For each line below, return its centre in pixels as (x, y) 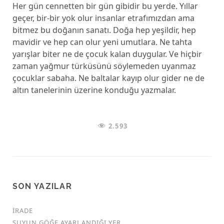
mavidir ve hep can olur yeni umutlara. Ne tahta (102, 42)
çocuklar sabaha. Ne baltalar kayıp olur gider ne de (108, 78)
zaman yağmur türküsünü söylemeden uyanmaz (104, 66)
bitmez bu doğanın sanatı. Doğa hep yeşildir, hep (104, 30)
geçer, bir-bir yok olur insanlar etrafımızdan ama (103, 18)
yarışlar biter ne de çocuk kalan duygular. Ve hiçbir (107, 54)
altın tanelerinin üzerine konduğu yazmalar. (94, 90)
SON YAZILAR (42, 186)
